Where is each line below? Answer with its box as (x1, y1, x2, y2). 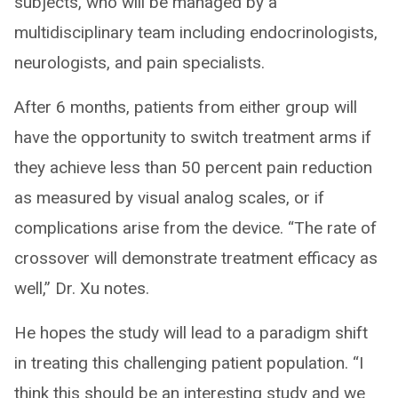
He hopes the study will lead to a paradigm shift (14, 322, 368, 343)
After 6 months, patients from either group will (14, 96, 357, 117)
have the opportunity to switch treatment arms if (14, 126, 371, 147)
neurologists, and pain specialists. (14, 52, 265, 73)
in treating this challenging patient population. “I (14, 352, 363, 373)
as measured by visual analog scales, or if (14, 187, 324, 208)
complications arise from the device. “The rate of (14, 217, 377, 238)
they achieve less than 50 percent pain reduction (14, 156, 372, 178)
